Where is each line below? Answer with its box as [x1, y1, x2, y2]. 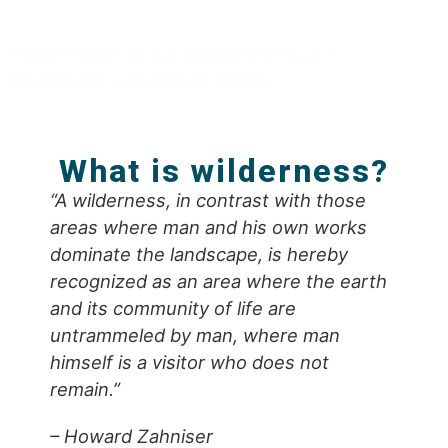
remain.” [50, 378, 120, 400]
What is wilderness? [59, 152, 389, 190]
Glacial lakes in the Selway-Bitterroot [10, 44, 335, 65]
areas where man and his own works [50, 216, 367, 238]
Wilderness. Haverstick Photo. [10, 71, 274, 92]
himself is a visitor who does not [50, 351, 329, 373]
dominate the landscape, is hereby [50, 243, 348, 265]
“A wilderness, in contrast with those [50, 189, 366, 211]
